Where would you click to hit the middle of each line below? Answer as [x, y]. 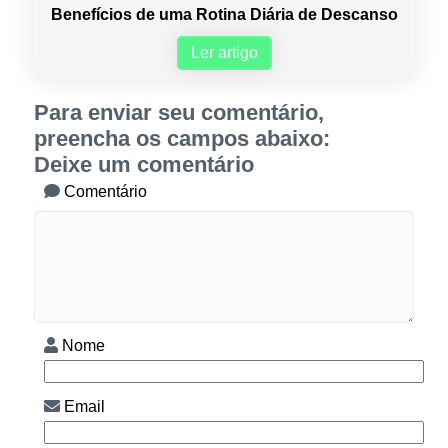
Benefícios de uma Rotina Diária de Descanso [224, 15]
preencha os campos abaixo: [181, 139]
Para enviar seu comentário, [178, 113]
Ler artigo [224, 53]
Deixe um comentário [143, 165]
